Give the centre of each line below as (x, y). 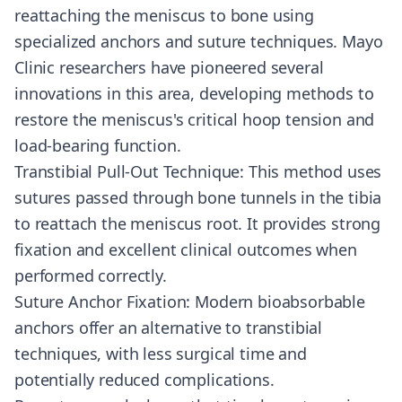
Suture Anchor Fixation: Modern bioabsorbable (190, 301)
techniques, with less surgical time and (161, 354)
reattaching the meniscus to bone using (164, 15)
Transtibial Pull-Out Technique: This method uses (198, 171)
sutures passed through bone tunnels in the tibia (198, 197)
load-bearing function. (98, 145)
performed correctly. (91, 275)
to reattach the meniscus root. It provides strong (198, 223)
